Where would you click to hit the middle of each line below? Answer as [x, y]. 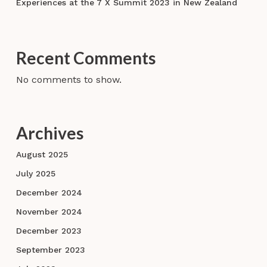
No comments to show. [69, 80]
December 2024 [49, 193]
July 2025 [35, 174]
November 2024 [49, 212]
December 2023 [49, 231]
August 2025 [42, 155]
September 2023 [50, 250]
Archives [49, 133]
